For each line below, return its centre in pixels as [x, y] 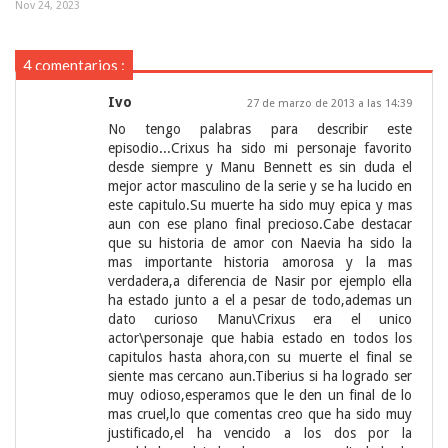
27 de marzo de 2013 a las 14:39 [329, 104]
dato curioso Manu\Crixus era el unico [260, 319]
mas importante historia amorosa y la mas [260, 262]
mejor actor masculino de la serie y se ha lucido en [260, 186]
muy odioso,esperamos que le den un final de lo [260, 395]
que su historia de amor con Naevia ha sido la [260, 243]
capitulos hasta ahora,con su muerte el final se [260, 357]
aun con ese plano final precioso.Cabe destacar [260, 224]
